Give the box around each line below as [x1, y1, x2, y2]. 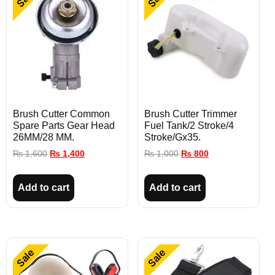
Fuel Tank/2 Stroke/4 [144, 120, 234, 131]
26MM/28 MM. [13, 132, 74, 143]
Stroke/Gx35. [144, 132, 201, 143]
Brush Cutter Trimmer [144, 109, 237, 120]
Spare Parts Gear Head [13, 120, 115, 131]
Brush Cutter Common [13, 109, 110, 120]
